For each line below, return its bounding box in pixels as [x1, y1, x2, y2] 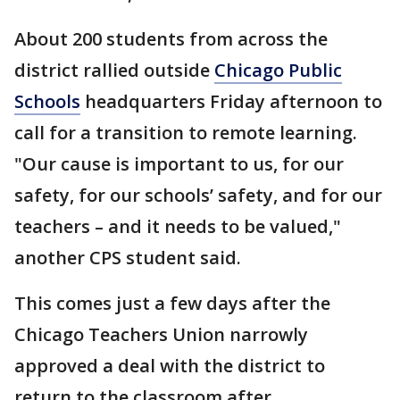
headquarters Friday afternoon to [80, 89, 382, 113]
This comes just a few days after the [14, 291, 330, 315]
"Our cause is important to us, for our [14, 152, 344, 176]
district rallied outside [14, 58, 214, 82]
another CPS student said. [14, 246, 241, 270]
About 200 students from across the [14, 27, 328, 51]
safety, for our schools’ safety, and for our [14, 183, 382, 207]
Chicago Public [214, 58, 342, 82]
